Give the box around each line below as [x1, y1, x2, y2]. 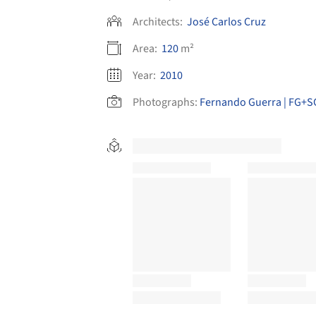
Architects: [133, 14, 185, 30]
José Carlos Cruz [187, 14, 266, 30]
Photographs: [133, 95, 197, 111]
